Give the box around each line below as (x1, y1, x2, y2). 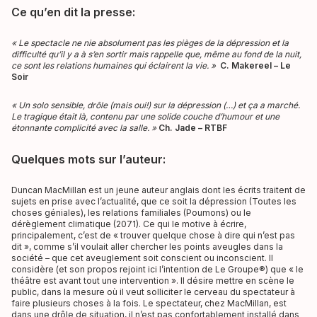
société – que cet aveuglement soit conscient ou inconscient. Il (11, 253, 273, 263)
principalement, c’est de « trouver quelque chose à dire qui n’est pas (11, 230, 295, 241)
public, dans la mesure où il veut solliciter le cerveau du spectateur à (11, 287, 295, 297)
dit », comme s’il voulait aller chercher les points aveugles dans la (11, 241, 283, 252)
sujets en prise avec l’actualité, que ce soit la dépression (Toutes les (11, 196, 296, 207)
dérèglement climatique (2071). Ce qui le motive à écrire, (11, 219, 246, 229)
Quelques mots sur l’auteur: (11, 152, 166, 166)
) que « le (265, 264, 304, 275)
